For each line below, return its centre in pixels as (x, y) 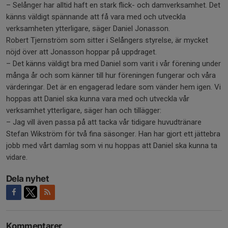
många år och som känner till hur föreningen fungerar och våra (111, 75)
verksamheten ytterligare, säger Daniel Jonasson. (89, 28)
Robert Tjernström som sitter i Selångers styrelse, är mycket (107, 40)
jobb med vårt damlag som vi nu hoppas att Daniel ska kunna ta (112, 146)
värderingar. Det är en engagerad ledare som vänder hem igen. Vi (113, 87)
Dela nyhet (27, 179)
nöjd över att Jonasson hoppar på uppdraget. (82, 52)
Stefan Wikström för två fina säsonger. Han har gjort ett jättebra (113, 134)
